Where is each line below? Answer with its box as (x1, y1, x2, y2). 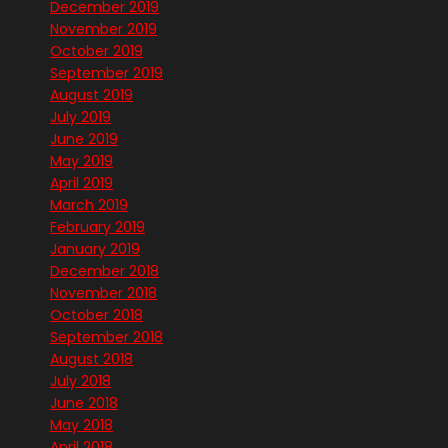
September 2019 (50, 63, 163, 84)
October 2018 (50, 305, 143, 326)
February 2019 (50, 217, 145, 238)
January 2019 (50, 239, 140, 260)
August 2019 (50, 85, 133, 106)
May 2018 (50, 415, 113, 436)
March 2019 (50, 195, 128, 216)
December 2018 (50, 261, 159, 282)
